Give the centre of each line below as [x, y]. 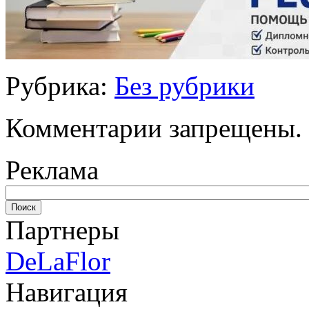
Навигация [67, 292]
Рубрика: [60, 86]
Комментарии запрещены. [154, 128]
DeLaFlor [58, 261]
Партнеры [62, 230]
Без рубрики [185, 86]
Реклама [52, 170]
